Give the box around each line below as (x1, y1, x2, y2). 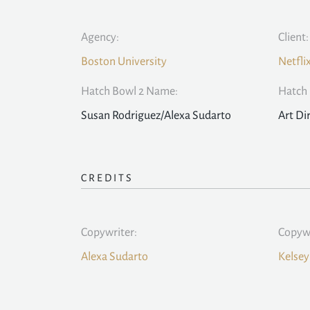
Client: (278, 31, 309, 44)
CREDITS (81, 172, 134, 184)
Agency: (81, 31, 119, 44)
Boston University (81, 55, 167, 69)
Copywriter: (81, 226, 137, 239)
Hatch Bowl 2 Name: (81, 85, 178, 98)
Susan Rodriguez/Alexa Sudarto (81, 109, 231, 122)
